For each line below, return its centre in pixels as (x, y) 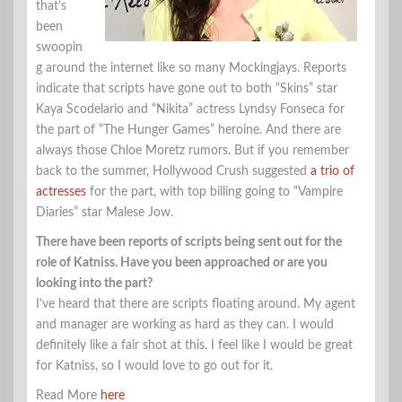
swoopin (59, 47)
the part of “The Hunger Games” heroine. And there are (188, 130)
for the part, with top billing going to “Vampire (214, 192)
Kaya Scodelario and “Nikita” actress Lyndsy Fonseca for (190, 109)
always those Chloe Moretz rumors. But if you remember (192, 150)
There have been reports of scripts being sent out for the (189, 242)
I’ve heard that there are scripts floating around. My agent (196, 304)
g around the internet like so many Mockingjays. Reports (191, 68)
